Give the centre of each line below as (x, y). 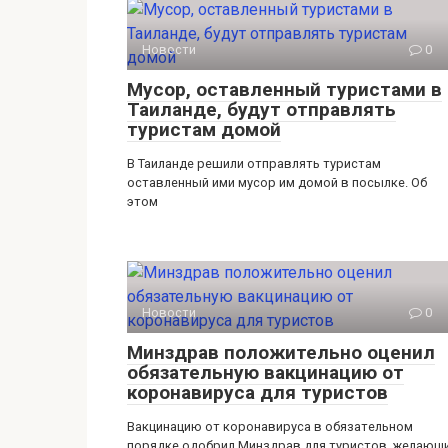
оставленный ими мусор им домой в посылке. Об (277, 183)
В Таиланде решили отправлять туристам (254, 164)
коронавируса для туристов (257, 393)
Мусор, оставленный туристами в (284, 90)
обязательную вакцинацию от (265, 373)
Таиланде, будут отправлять (261, 110)
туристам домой (204, 130)
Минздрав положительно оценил (281, 353)
